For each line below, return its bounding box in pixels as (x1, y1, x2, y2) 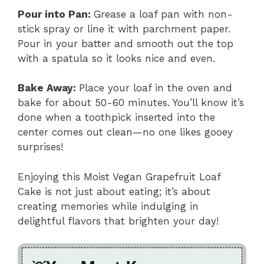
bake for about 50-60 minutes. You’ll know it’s (18, 97, 244, 109)
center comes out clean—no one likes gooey (18, 126, 233, 138)
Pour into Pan (18, 8, 88, 20)
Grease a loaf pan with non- (94, 8, 233, 20)
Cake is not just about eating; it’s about (18, 185, 210, 197)
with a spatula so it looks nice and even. (18, 52, 215, 64)
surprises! (18, 141, 63, 153)
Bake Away (18, 82, 73, 94)
